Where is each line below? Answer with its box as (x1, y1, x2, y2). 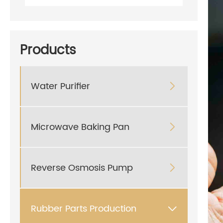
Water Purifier (31, 79, 90, 94)
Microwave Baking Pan (31, 119, 129, 134)
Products (20, 40, 76, 62)
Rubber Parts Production (31, 201, 136, 216)
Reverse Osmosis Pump (31, 160, 133, 175)
